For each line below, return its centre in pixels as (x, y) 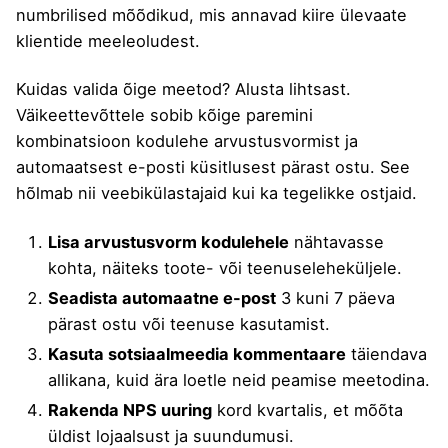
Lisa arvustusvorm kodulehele (168, 241)
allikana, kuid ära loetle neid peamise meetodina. (239, 379)
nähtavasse (336, 241)
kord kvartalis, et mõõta (307, 409)
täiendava (386, 353)
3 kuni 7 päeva (335, 297)
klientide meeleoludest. (108, 41)
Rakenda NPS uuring (130, 409)
